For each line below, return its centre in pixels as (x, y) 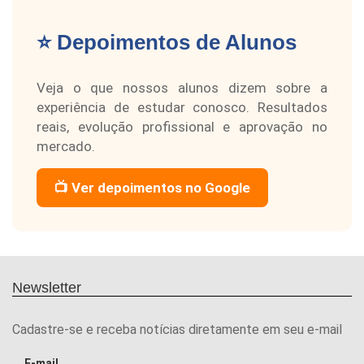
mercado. (66, 147)
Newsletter (47, 288)
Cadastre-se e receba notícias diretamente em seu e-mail (177, 330)
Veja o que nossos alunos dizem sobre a (182, 88)
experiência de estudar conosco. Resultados (182, 108)
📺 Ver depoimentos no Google (152, 188)
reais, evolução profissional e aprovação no (182, 127)
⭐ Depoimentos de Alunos (167, 43)
